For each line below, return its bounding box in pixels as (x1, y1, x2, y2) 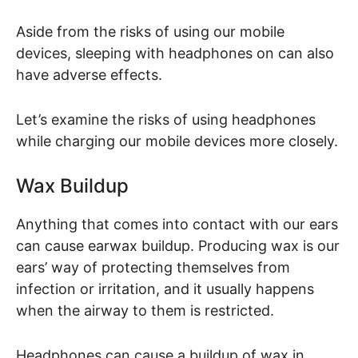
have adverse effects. (16, 66, 166, 84)
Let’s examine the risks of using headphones (16, 111, 316, 129)
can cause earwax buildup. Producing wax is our (16, 237, 340, 254)
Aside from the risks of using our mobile (16, 23, 284, 41)
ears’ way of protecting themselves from (16, 258, 290, 276)
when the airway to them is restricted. (16, 301, 274, 319)
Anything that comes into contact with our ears (16, 215, 338, 233)
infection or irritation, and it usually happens (16, 280, 314, 297)
